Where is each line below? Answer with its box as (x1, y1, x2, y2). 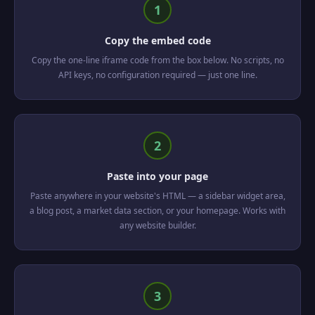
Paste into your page (107, 169, 208, 183)
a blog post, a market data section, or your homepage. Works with (30, 205, 285, 217)
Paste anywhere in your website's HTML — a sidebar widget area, (30, 190, 285, 202)
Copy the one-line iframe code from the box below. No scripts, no (31, 54, 284, 66)
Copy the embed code (104, 34, 211, 47)
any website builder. (119, 219, 196, 231)
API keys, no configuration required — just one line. (58, 69, 257, 81)
